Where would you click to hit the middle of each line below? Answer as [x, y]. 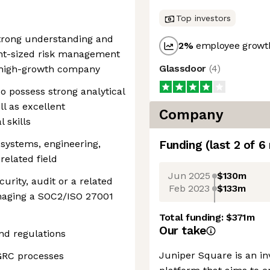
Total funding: [193, 217]
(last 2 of [232, 145]
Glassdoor [184, 68]
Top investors [203, 18]
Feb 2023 [189, 188]
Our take [183, 231]
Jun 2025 [189, 175]
